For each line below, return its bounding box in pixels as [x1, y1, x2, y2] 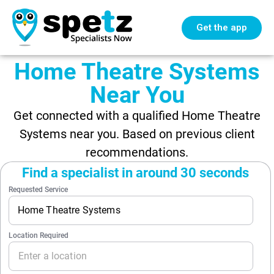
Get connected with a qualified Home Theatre [13, 108, 261, 123]
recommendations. [86, 145, 188, 160]
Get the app [196, 21, 247, 33]
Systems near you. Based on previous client [19, 127, 255, 141]
